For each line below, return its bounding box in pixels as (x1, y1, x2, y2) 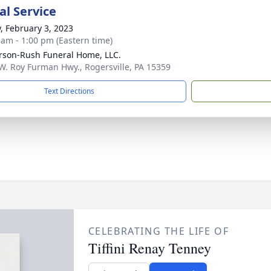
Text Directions (44, 86, 94, 96)
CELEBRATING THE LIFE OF (88, 224, 229, 238)
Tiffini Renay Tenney (88, 238, 211, 258)
